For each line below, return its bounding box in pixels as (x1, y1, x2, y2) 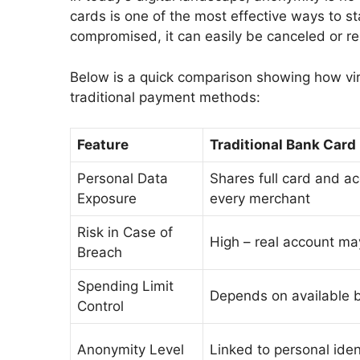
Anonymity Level (77, 342, 184, 358)
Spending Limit (77, 278, 174, 295)
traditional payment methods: (70, 88, 260, 105)
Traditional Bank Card (210, 137, 356, 153)
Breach (77, 244, 122, 261)
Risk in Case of (77, 224, 173, 241)
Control (77, 298, 124, 315)
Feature (77, 137, 129, 153)
